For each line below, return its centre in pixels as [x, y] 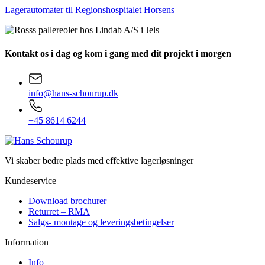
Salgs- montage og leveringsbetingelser [101, 222]
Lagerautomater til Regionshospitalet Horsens [90, 10]
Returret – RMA [59, 211]
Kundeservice [30, 180]
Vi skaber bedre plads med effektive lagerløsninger [99, 160]
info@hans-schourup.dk [73, 93]
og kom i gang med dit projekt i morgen [151, 53]
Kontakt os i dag [38, 53]
